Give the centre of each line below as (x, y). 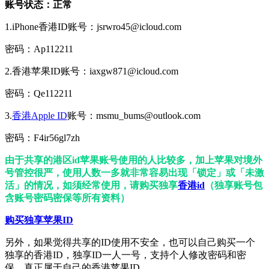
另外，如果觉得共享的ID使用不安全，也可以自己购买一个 (130, 243)
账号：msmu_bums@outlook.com (134, 116)
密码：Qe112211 (39, 94)
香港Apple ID (40, 116)
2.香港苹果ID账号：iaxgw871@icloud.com (92, 71)
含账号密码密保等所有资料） (67, 198)
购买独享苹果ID (39, 220)
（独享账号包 (234, 186)
